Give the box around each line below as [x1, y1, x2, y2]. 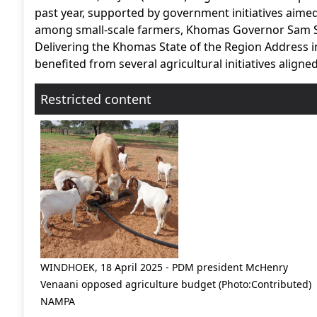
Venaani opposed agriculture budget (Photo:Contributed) [40, 277, 311, 292]
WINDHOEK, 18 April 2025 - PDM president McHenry [40, 260, 288, 275]
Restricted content [40, 91, 151, 108]
